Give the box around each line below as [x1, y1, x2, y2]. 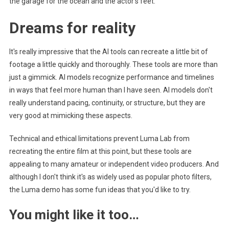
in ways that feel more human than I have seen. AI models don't [9, 86, 213, 95]
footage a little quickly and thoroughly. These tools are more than [9, 60, 218, 69]
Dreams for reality [9, 19, 135, 37]
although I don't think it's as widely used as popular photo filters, [9, 173, 212, 181]
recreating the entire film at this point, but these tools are [9, 147, 192, 156]
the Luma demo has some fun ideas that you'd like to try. [9, 186, 191, 194]
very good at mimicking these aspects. [9, 111, 132, 120]
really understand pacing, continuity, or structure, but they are [9, 99, 205, 107]
